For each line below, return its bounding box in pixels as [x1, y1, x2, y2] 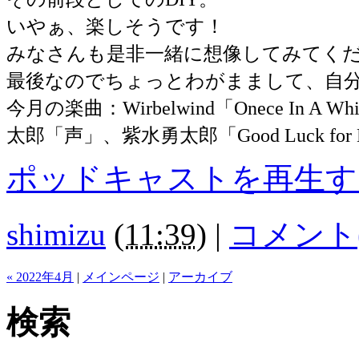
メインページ [83, 269, 159, 284]
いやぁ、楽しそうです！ [6, 14, 224, 37]
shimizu [6, 216, 106, 252]
